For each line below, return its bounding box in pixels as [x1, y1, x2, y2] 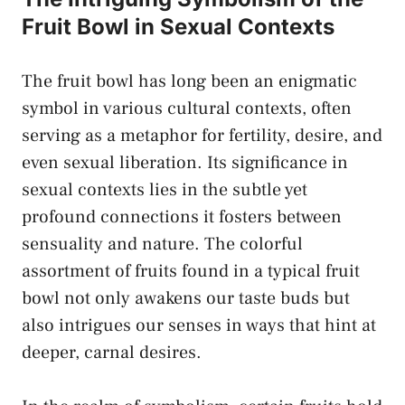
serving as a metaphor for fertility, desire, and [22, 123, 382, 147]
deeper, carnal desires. [22, 340, 202, 364]
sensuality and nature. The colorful [22, 231, 303, 256]
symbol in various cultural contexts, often [22, 96, 352, 120]
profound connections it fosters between [22, 204, 342, 229]
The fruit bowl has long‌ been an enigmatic [22, 69, 357, 93]
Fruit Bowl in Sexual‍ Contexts [22, 13, 334, 40]
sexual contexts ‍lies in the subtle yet [22, 177, 307, 202]
